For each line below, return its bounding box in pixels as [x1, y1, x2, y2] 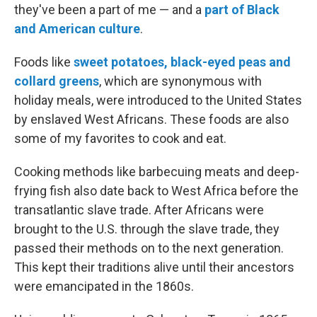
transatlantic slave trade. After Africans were [14, 202, 264, 217]
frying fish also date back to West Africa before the [14, 183, 299, 198]
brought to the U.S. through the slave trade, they [14, 221, 279, 236]
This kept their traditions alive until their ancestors [14, 260, 294, 275]
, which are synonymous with [99, 74, 262, 88]
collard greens [14, 74, 99, 88]
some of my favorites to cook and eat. [14, 131, 226, 146]
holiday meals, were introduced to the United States [14, 93, 302, 108]
